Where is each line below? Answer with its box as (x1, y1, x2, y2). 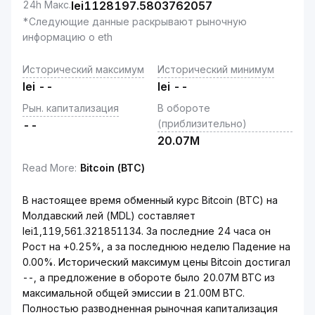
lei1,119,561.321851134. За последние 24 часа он (22, 225, 271, 237)
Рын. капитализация (22, 102, 119, 114)
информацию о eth (22, 31, 112, 43)
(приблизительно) (157, 117, 247, 129)
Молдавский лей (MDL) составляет (22, 210, 195, 221)
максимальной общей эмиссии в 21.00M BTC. (22, 287, 245, 299)
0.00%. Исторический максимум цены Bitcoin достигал (22, 256, 290, 268)
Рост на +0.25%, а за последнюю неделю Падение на (22, 240, 290, 252)
